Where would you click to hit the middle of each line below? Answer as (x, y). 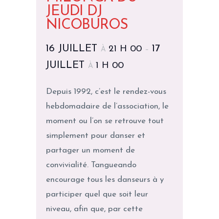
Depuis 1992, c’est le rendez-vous (106, 92)
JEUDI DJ (74, 12)
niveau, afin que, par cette (94, 209)
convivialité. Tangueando (91, 165)
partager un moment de (90, 151)
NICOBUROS (87, 25)
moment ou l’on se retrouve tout (105, 121)
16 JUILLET (73, 49)
